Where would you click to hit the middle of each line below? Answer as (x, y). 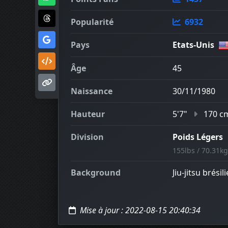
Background (96, 173)
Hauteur (88, 114)
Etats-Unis (193, 45)
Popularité (92, 22)
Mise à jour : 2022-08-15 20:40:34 (139, 210)
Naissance (92, 91)
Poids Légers (198, 137)
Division (87, 137)
